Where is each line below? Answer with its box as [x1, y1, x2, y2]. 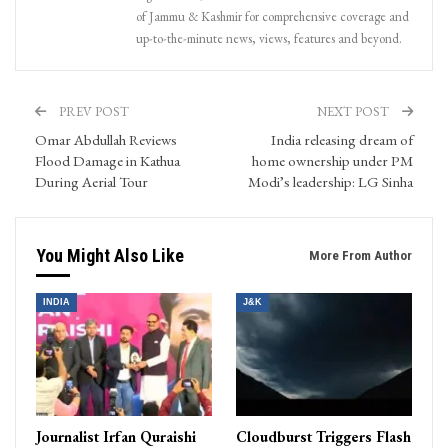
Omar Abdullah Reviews [35, 129, 177, 149]
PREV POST [56, 102, 129, 120]
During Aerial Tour [35, 171, 148, 191]
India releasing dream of [271, 129, 413, 149]
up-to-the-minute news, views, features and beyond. [136, 29, 402, 47]
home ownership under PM [252, 150, 413, 170]
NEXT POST [317, 102, 392, 120]
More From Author [309, 247, 412, 263]
